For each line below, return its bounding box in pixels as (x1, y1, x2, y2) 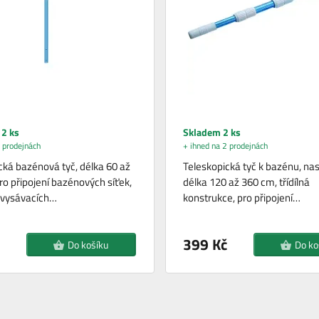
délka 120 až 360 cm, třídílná (182, 174, 310, 191)
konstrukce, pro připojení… (182, 189, 300, 206)
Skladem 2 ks (182, 125, 241, 140)
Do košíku (68, 237, 109, 253)
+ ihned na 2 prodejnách (182, 139, 268, 153)
